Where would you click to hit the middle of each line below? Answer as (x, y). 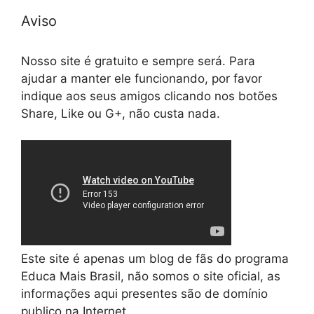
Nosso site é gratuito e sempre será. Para (138, 61)
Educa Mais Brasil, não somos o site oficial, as (151, 277)
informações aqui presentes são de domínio (144, 294)
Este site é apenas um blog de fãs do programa (155, 259)
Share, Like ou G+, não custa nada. (121, 114)
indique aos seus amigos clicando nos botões (149, 96)
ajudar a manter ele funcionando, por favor (142, 79)
